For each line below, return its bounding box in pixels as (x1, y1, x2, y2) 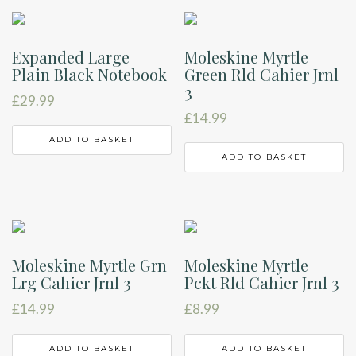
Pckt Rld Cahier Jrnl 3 (184, 272, 340, 294)
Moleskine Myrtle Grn (12, 254, 167, 277)
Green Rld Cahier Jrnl (184, 63, 339, 85)
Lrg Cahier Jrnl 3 (12, 272, 131, 294)
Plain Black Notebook (12, 63, 167, 85)
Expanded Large (12, 45, 130, 68)
